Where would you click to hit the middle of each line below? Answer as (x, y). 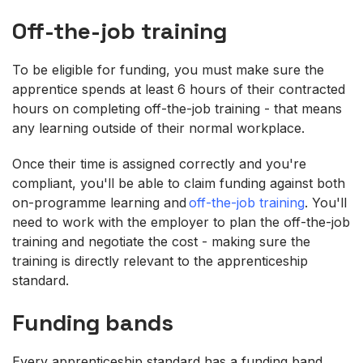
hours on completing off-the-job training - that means (177, 108)
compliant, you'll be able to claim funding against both (179, 183)
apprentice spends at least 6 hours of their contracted (179, 89)
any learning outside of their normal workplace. (164, 128)
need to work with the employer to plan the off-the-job (181, 222)
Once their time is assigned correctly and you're (159, 163)
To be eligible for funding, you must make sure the (168, 69)
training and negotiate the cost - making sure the (161, 241)
